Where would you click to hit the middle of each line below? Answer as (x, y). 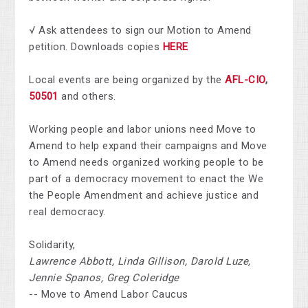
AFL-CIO (245, 79)
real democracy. (67, 211)
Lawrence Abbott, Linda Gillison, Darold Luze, (140, 261)
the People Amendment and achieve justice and (144, 195)
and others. (89, 96)
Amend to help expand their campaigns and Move (148, 145)
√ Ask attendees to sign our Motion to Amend (140, 30)
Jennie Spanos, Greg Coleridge (104, 277)
